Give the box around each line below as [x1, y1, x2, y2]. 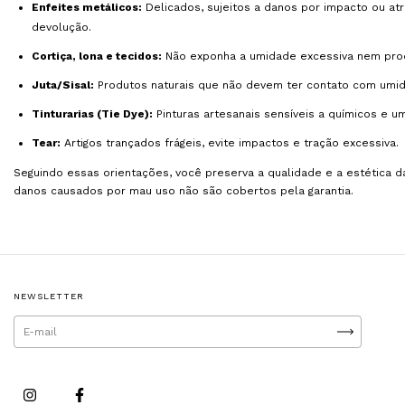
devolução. [32, 20, 91, 33]
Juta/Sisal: [32, 78, 94, 91]
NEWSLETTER [14, 290, 84, 301]
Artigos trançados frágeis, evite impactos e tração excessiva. [61, 136, 399, 149]
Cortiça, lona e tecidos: [32, 49, 162, 62]
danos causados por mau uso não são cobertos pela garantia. [14, 184, 353, 197]
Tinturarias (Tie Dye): [32, 107, 153, 120]
